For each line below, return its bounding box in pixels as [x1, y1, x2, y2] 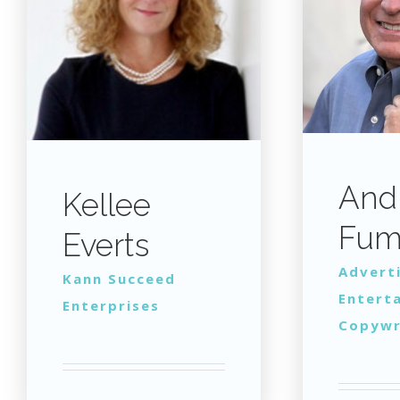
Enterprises [62, 296, 160, 315]
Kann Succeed [62, 270, 176, 288]
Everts [62, 227, 149, 264]
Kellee [62, 187, 151, 224]
